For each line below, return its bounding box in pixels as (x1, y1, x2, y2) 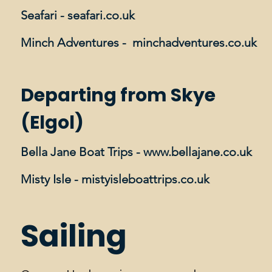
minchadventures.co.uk (132, 35, 257, 50)
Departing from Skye (21, 83, 216, 108)
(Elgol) (21, 110, 87, 135)
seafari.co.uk (67, 8, 135, 22)
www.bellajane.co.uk (143, 144, 252, 159)
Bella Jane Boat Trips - (21, 144, 143, 159)
